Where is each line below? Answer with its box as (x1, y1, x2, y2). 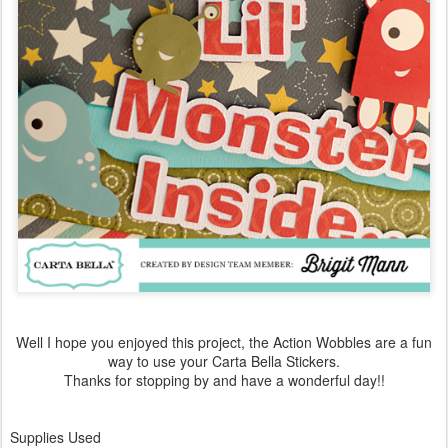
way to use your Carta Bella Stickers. (108, 350, 340, 371)
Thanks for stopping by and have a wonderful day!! (63, 369, 385, 390)
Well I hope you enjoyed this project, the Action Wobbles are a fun (16, 331, 432, 352)
